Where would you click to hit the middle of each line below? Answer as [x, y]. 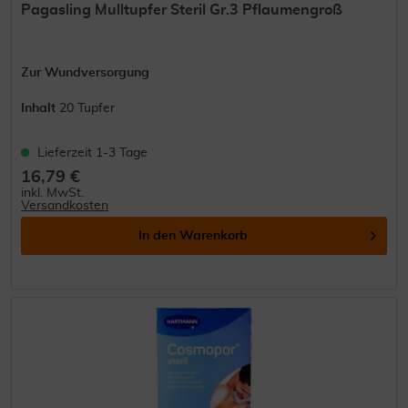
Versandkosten [65, 205]
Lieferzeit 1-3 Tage [93, 153]
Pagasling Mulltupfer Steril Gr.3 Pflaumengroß [182, 10]
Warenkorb [214, 235]
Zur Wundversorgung [86, 72]
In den [158, 235]
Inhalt [41, 108]
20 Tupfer [87, 108]
